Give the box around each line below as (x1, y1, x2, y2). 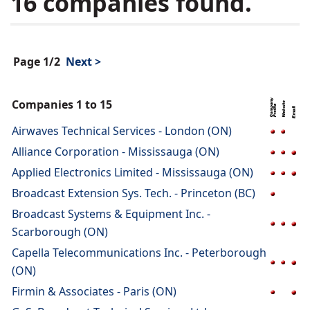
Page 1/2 (13, 54, 60, 69)
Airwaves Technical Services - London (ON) (12, 123, 232, 138)
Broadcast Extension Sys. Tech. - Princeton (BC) (12, 185, 255, 201)
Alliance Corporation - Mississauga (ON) (12, 144, 219, 159)
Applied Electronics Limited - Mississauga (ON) (12, 165, 253, 180)
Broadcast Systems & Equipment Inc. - (12, 206, 210, 221)
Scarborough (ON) (12, 224, 108, 239)
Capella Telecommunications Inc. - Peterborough (12, 245, 266, 260)
